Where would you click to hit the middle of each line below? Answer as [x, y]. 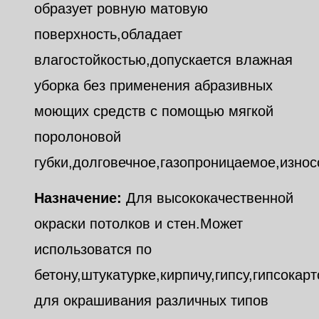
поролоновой [78, 137]
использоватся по [93, 250]
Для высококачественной [208, 198]
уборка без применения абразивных [153, 86]
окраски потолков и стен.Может [138, 224]
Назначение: [78, 198]
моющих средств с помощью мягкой [154, 111]
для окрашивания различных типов [151, 301]
